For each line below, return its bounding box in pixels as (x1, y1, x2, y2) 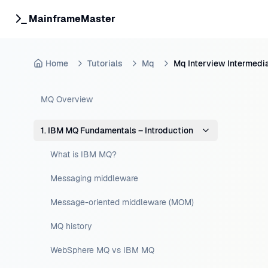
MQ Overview (41, 94, 93, 105)
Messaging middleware (50, 173, 138, 184)
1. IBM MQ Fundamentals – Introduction (41, 125, 193, 136)
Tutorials (87, 58, 123, 69)
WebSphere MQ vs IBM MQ (50, 245, 154, 255)
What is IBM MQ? (50, 149, 117, 160)
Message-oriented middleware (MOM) (50, 197, 194, 208)
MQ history (50, 221, 92, 232)
